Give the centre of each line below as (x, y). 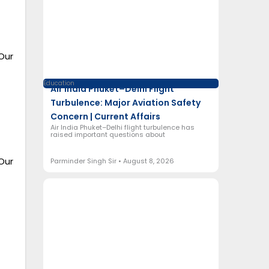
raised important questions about (107, 134)
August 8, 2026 (147, 161)
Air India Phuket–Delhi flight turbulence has (122, 127)
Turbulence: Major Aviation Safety (125, 103)
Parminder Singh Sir (84, 161)
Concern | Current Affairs (105, 116)
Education (59, 83)
